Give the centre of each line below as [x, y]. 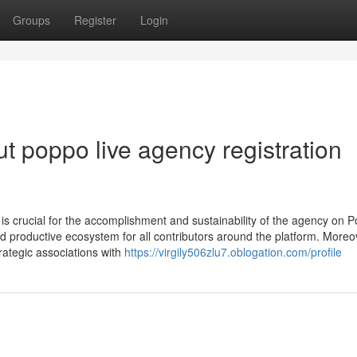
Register [95, 20]
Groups [31, 20]
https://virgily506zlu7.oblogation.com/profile [233, 252]
